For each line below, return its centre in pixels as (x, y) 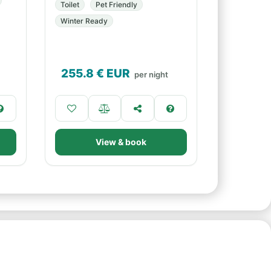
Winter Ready (84, 21)
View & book (121, 142)
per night (151, 74)
